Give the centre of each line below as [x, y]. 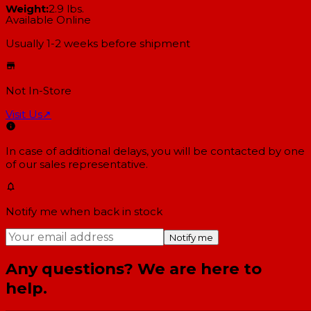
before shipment [144, 43]
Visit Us [24, 114]
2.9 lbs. [66, 9]
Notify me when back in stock [84, 211]
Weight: [27, 9]
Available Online [48, 20]
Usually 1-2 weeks [52, 43]
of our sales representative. [77, 164]
